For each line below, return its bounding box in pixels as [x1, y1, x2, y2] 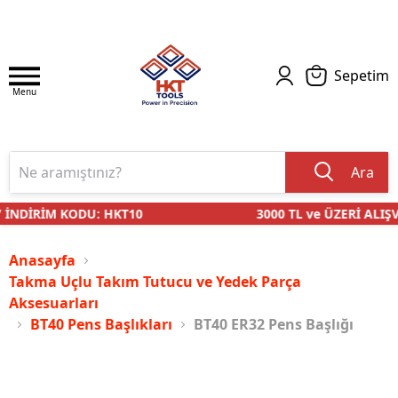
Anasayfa [9, 251, 76, 271]
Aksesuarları [9, 293, 99, 314]
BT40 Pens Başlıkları [30, 314, 172, 335]
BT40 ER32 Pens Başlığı [194, 314, 354, 335]
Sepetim [334, 66, 389, 85]
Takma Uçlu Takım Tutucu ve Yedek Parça [9, 272, 301, 292]
